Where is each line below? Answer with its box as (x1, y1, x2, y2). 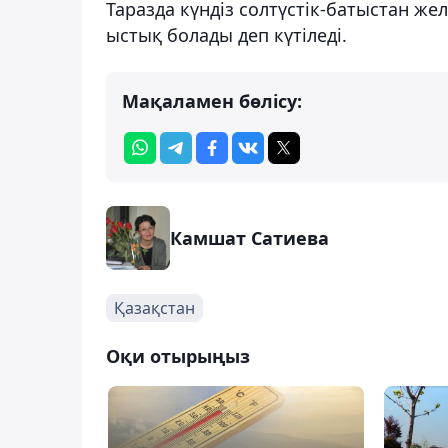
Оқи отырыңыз (106, 343, 250, 368)
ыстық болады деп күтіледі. (106, 22, 347, 47)
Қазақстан (114, 296, 195, 319)
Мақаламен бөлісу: (122, 88, 302, 113)
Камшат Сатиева (170, 225, 329, 250)
